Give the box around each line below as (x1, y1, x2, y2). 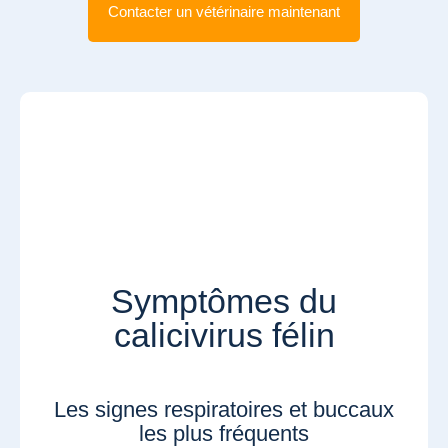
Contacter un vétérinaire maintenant (108, 2, 340, 20)
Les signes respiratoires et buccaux (54, 397, 394, 423)
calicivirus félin (113, 316, 335, 355)
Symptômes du (111, 282, 337, 321)
